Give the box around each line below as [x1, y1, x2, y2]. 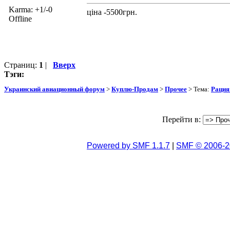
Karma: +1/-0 [9, 5, 52, 14]
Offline [9, 14, 32, 23]
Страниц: [4, 60, 39, 69]
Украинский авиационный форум [4, 85, 105, 93]
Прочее [165, 85, 187, 93]
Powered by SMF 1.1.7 [87, 141, 170, 150]
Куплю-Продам [111, 85, 158, 93]
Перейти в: [162, 115, 201, 124]
